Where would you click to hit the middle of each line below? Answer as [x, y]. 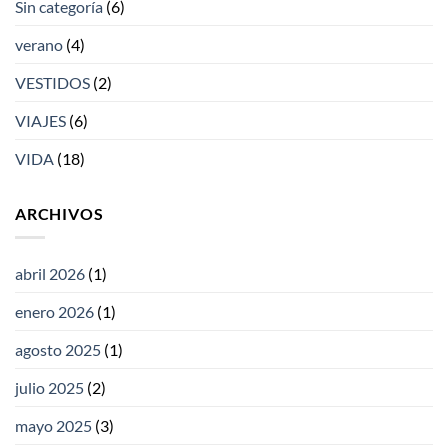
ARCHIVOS [59, 213]
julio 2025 [49, 388]
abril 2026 [50, 274]
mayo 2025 [53, 426]
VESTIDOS [52, 82]
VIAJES [40, 120]
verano [39, 44]
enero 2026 [54, 312]
